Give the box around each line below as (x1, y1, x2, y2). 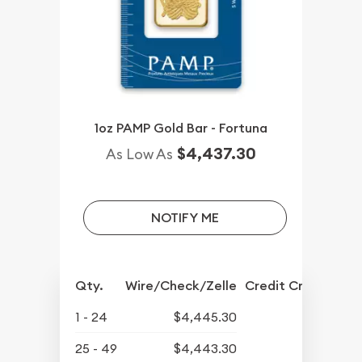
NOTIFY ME (150, 208, 219, 226)
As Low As (106, 144, 173, 163)
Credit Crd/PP (245, 276, 333, 294)
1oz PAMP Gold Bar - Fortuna (95, 119, 267, 137)
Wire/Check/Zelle (125, 276, 238, 294)
